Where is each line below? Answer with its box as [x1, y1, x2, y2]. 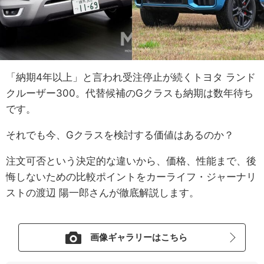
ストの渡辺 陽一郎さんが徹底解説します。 [6, 187, 199, 199]
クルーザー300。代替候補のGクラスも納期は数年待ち [6, 87, 253, 100]
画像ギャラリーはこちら [90, 231, 188, 243]
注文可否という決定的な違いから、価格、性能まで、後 [6, 155, 256, 167]
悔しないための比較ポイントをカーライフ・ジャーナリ [6, 171, 256, 183]
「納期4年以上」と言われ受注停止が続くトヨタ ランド [6, 71, 256, 84]
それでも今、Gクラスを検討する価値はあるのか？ [6, 129, 234, 141]
